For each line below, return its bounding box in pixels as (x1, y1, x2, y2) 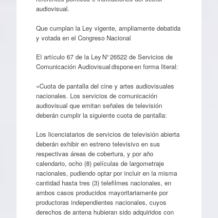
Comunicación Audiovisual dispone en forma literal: (36, 62, 178, 71)
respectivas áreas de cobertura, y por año (36, 149, 153, 158)
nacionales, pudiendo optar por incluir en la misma (36, 168, 177, 178)
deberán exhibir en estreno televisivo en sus (36, 139, 160, 148)
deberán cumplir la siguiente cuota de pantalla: (36, 110, 167, 120)
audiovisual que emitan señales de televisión (36, 100, 162, 110)
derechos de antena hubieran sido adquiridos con (36, 207, 174, 217)
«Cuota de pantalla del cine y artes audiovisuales (36, 81, 174, 91)
